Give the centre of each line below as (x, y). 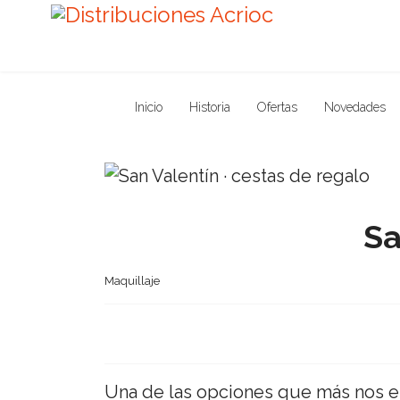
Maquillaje (132, 280)
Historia (209, 107)
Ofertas (277, 107)
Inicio (148, 107)
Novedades (354, 107)
